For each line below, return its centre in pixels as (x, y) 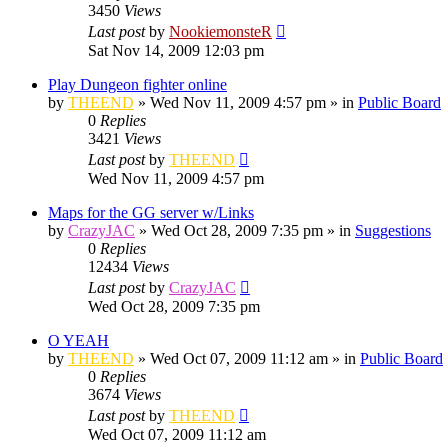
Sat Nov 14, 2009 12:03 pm (176, 50)
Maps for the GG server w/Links (151, 212)
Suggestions (393, 230)
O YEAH (78, 340)
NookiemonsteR (220, 31)
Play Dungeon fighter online (137, 84)
